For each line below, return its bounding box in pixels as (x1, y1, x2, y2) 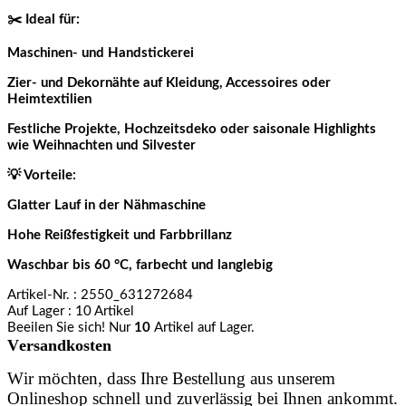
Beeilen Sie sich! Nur (7, 320, 134, 334)
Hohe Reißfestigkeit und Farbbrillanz (7, 227, 232, 242)
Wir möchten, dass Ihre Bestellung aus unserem (7, 368, 335, 388)
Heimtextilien (7, 92, 92, 106)
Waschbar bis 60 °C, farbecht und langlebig (7, 257, 273, 272)
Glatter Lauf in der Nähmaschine (7, 198, 206, 212)
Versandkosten (7, 335, 111, 354)
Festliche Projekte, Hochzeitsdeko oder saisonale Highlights (7, 121, 376, 136)
